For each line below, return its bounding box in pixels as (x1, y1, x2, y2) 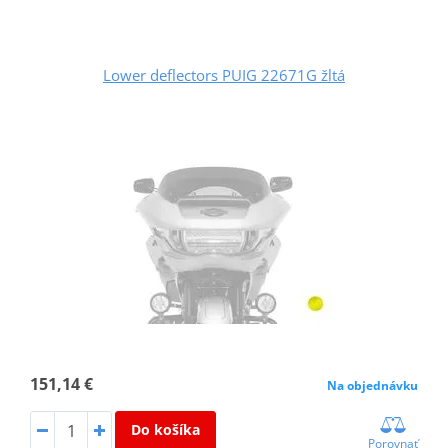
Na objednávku (327, 377, 419, 395)
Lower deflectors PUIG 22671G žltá (103, 65, 345, 86)
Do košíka (130, 420, 200, 440)
